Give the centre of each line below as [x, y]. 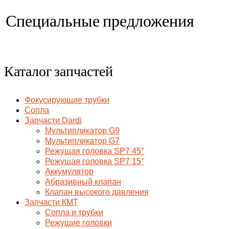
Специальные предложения [100, 20]
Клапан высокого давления [97, 192]
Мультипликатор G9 [82, 130]
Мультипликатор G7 [82, 141]
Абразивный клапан [83, 181]
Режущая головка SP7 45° [95, 151]
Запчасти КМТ [51, 202]
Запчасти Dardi [53, 120]
